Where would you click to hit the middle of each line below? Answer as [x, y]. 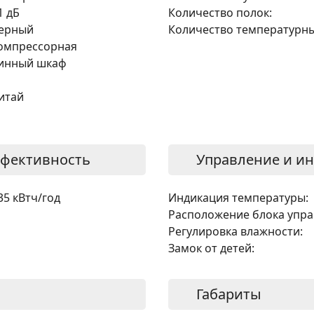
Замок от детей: [211, 248]
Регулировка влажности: [235, 231]
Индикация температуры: [238, 197]
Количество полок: [220, 12]
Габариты [229, 294]
